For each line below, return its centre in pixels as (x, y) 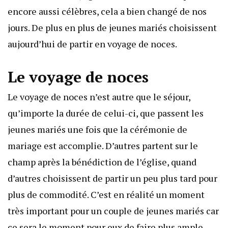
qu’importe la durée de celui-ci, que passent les (106, 113)
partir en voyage (103, 44)
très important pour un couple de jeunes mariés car (113, 211)
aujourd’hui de (38, 44)
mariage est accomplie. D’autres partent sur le (103, 146)
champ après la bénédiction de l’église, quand (102, 162)
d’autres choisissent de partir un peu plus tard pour (112, 178)
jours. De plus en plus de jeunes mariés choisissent (112, 28)
